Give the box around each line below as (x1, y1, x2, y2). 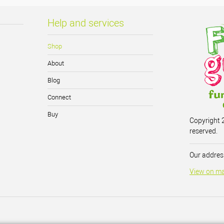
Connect (47, 93, 71, 101)
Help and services (47, 17, 124, 29)
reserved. (189, 127, 217, 135)
